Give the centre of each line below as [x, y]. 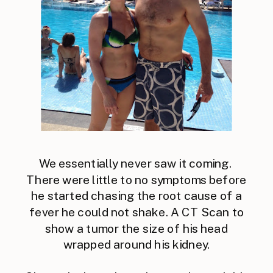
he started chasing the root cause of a [136, 196]
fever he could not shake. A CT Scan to [136, 212]
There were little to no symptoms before [136, 180]
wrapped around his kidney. [136, 245]
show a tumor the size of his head [136, 229]
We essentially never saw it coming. [136, 164]
